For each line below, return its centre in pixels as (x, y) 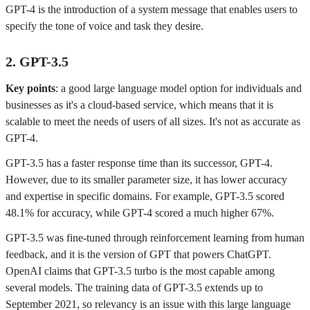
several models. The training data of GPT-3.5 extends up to (134, 288)
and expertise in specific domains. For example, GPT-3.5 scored (145, 196)
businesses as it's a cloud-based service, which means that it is (139, 105)
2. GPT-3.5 (37, 62)
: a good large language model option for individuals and (179, 88)
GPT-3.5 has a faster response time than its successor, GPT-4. (139, 163)
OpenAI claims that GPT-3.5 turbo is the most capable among (140, 271)
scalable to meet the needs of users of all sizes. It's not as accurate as (153, 121)
